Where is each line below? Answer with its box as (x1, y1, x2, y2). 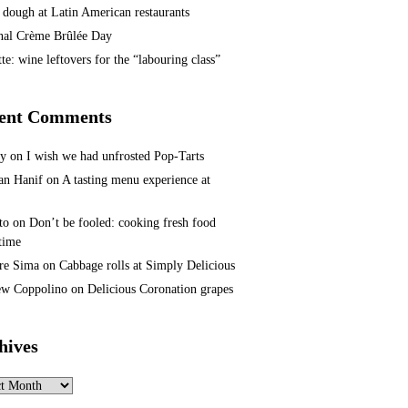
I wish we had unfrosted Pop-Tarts (26, 149, 204, 164)
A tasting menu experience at (62, 173, 210, 188)
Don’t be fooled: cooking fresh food (29, 216, 216, 230)
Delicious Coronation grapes (87, 282, 233, 297)
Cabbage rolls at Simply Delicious (59, 259, 235, 273)
